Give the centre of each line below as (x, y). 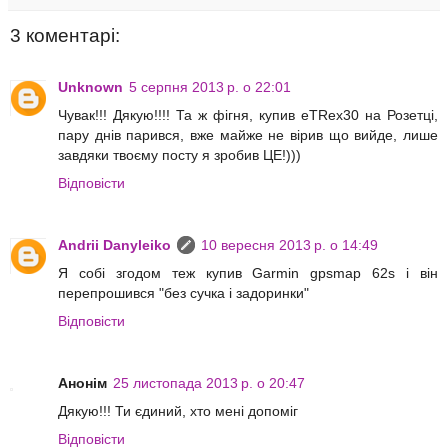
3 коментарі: (65, 35)
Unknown (90, 87)
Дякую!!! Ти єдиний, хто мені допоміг (178, 411)
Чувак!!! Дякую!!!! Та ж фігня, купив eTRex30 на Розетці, (248, 115)
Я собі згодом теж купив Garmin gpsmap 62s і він (248, 273)
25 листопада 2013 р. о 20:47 (209, 383)
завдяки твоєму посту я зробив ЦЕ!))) (179, 155)
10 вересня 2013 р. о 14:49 (289, 245)
